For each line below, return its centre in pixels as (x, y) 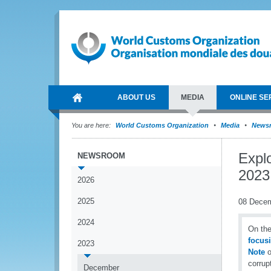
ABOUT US (136, 97)
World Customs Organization (163, 125)
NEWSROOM (101, 156)
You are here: (91, 125)
